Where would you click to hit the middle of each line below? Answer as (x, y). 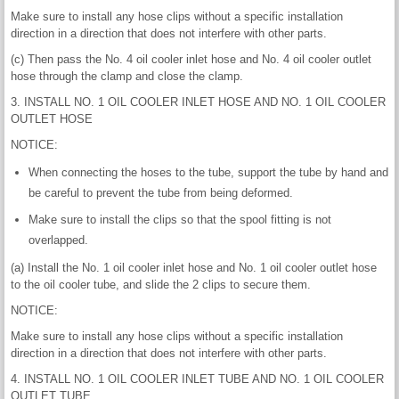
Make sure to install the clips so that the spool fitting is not (180, 220)
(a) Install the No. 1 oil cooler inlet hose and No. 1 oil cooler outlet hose (194, 268)
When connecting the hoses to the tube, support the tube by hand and (208, 173)
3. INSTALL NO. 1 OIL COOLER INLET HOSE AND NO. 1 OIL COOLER (198, 102)
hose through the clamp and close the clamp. (127, 77)
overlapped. (58, 240)
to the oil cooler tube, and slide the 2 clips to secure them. (161, 285)
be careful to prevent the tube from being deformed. (161, 193)
